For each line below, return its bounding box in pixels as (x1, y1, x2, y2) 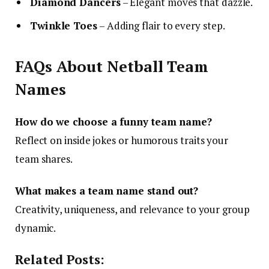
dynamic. (15, 221, 56, 235)
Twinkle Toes (30, 18, 97, 32)
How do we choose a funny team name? (15, 115, 213, 129)
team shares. (15, 152, 73, 166)
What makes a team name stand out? (15, 184, 199, 198)
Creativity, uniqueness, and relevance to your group (15, 202, 250, 217)
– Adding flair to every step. (97, 18, 225, 32)
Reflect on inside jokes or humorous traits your (15, 133, 229, 148)
